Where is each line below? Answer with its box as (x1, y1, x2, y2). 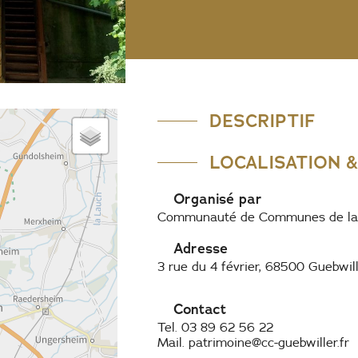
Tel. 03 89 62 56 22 (157, 321, 273, 335)
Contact (173, 300, 226, 320)
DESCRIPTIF (209, 109, 315, 133)
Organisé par (173, 189, 262, 209)
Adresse (173, 239, 228, 258)
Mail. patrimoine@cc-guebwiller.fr (157, 336, 349, 350)
